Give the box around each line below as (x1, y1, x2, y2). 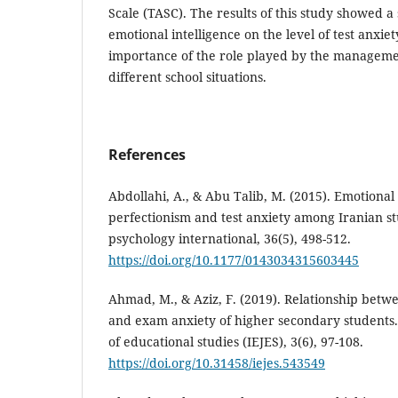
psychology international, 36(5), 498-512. (108, 230, 351, 248)
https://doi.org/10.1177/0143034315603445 (108, 251, 359, 269)
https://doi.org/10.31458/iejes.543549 (108, 354, 325, 372)
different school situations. (108, 68, 267, 86)
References (108, 145, 186, 165)
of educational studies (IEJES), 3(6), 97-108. (108, 333, 363, 351)
